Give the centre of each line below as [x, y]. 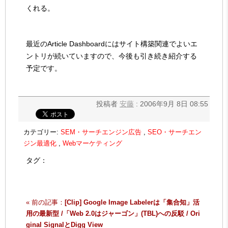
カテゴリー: [42, 132]
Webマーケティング [92, 143]
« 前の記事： [45, 202]
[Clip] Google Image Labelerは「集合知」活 [132, 202]
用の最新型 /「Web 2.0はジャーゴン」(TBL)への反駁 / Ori [113, 213]
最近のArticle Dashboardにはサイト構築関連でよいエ [112, 44]
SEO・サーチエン [175, 132]
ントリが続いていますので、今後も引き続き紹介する [111, 56]
